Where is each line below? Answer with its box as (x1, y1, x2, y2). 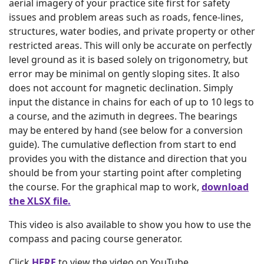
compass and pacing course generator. (9, 232, 182, 245)
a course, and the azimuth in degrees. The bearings (9, 110, 237, 123)
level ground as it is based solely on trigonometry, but (9, 53, 248, 66)
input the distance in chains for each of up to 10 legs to (9, 95, 254, 108)
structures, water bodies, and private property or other (9, 25, 255, 38)
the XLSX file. (9, 194, 71, 207)
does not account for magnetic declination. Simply (9, 81, 233, 94)
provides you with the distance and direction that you (9, 152, 247, 165)
